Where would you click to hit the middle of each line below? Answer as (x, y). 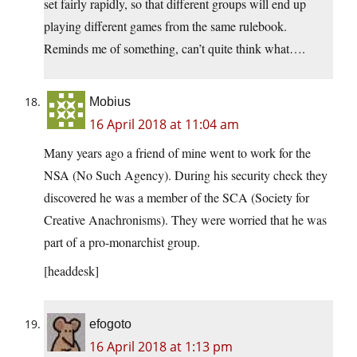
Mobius (110, 101)
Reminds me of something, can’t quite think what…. (175, 48)
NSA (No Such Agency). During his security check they (186, 175)
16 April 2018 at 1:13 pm (161, 346)
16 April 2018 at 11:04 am (164, 124)
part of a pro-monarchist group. (122, 241)
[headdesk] (71, 270)
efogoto (110, 324)
